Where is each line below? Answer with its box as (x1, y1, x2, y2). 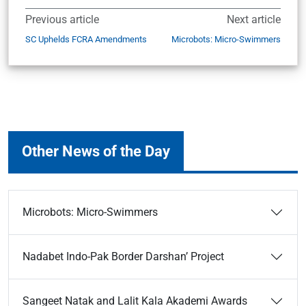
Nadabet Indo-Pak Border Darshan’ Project (23, 250, 224, 263)
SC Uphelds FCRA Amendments (25, 34, 147, 44)
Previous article (25, 13, 99, 26)
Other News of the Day (22, 142, 170, 160)
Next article (227, 13, 281, 26)
